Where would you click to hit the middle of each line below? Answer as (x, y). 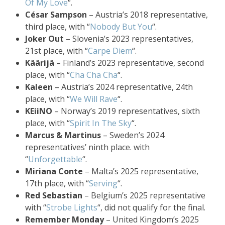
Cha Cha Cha (94, 75)
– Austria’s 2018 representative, (147, 15)
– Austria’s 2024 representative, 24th (123, 87)
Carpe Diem (110, 51)
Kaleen (39, 87)
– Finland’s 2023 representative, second (129, 63)
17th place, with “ (57, 183)
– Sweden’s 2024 (133, 135)
